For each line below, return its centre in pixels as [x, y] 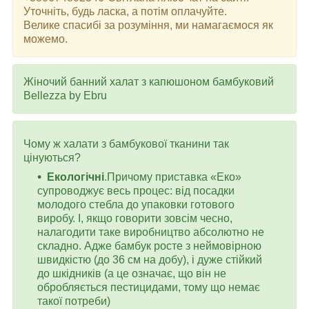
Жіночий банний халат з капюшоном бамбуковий [149, 81]
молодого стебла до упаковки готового [136, 204]
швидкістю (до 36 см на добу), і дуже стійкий [150, 259]
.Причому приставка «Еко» [173, 177]
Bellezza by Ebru [67, 95]
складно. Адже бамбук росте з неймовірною [149, 246]
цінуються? [52, 157]
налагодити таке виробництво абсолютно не [151, 232]
